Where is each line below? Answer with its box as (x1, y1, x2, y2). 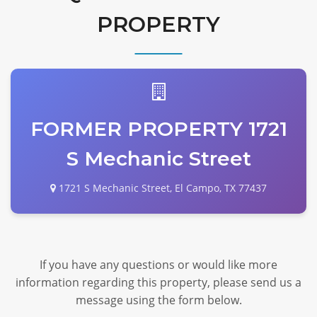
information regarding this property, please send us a (16, 275, 301, 291)
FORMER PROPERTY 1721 (30, 117, 287, 142)
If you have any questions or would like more (40, 257, 277, 273)
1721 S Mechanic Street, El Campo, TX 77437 (56, 181, 267, 195)
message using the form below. (75, 292, 242, 309)
